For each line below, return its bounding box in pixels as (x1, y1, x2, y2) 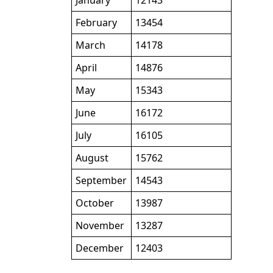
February (75, 16, 117, 30)
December (75, 241, 124, 255)
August (75, 151, 108, 165)
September (75, 174, 127, 188)
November (75, 219, 124, 233)
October (75, 196, 114, 210)
